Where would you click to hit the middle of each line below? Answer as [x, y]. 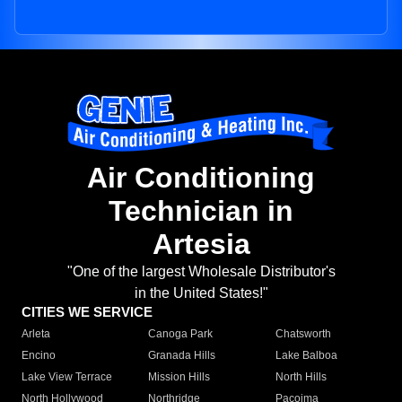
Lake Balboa [306, 356]
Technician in [201, 211]
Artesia [201, 245]
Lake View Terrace [67, 377]
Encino [39, 356]
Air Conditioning [201, 178]
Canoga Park [181, 334]
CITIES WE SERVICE [87, 312]
